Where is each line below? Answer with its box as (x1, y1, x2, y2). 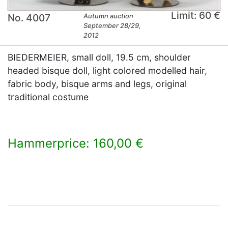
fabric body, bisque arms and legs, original (8, 78, 187, 89)
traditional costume (8, 91, 89, 102)
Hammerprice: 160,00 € (8, 135, 144, 151)
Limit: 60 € (170, 9, 220, 21)
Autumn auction (83, 12, 134, 20)
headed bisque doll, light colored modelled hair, (8, 65, 207, 76)
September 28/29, (83, 21, 141, 30)
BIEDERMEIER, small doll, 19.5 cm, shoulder (8, 51, 191, 63)
